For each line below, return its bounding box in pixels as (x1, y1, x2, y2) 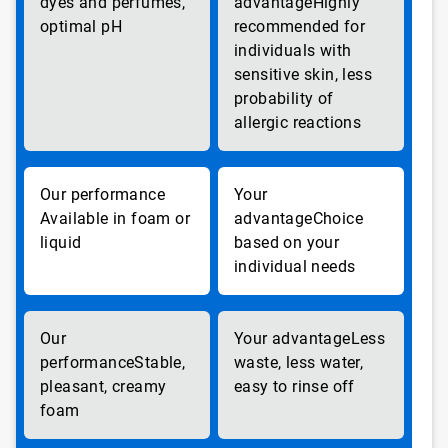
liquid (40, 233, 82, 252)
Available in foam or (40, 209, 190, 228)
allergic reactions (234, 113, 362, 132)
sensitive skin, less (234, 65, 373, 84)
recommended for (234, 17, 366, 36)
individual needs (234, 257, 356, 276)
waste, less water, (234, 353, 364, 372)
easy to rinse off (234, 377, 355, 396)
